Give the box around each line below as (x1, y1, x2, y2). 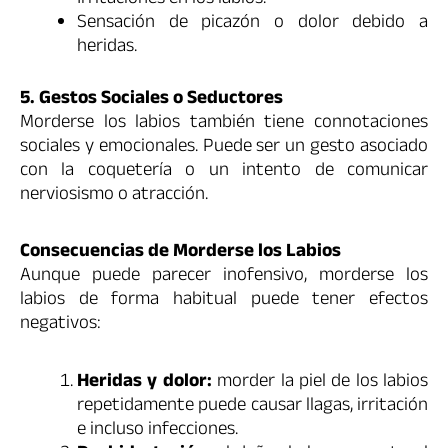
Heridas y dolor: (77, 366, 212, 399)
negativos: (20, 309, 101, 342)
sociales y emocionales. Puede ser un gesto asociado (20, 132, 428, 165)
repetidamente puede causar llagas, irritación (77, 390, 428, 423)
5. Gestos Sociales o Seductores (20, 84, 283, 117)
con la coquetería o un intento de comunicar (20, 156, 428, 189)
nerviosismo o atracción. (20, 180, 208, 213)
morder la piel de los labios (211, 366, 428, 399)
